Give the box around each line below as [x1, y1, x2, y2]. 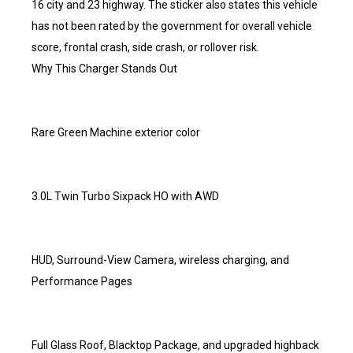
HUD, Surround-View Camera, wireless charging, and [32, 254, 289, 266]
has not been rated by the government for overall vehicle [32, 20, 312, 32]
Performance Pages [32, 275, 132, 288]
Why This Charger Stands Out [32, 62, 177, 75]
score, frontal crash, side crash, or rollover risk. [32, 41, 259, 54]
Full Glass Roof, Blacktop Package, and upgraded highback [32, 339, 319, 351]
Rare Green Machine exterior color [32, 126, 200, 139]
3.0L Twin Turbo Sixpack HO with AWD [32, 190, 219, 203]
